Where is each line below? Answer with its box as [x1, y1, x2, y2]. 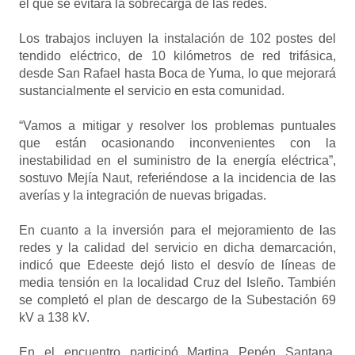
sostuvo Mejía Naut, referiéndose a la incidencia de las [19, 170, 336, 185]
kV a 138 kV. [19, 310, 90, 324]
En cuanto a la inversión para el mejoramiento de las [19, 223, 336, 237]
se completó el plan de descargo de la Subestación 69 [19, 292, 336, 307]
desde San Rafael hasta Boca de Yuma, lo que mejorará [19, 66, 336, 80]
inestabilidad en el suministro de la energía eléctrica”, [19, 153, 336, 167]
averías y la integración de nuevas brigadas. [19, 188, 266, 202]
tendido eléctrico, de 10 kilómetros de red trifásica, [19, 48, 336, 63]
